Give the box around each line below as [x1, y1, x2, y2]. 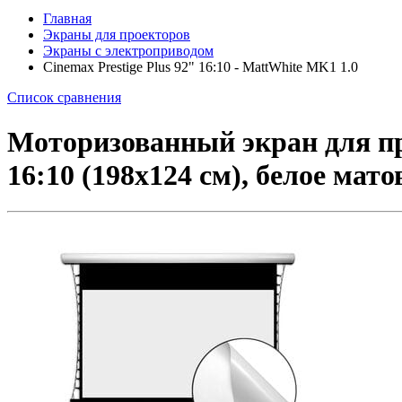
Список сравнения [7, 90, 121, 106]
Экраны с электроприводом [43, 43, 214, 59]
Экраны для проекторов [43, 27, 190, 43]
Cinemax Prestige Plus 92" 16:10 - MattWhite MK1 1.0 [43, 59, 358, 75]
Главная [43, 11, 92, 27]
